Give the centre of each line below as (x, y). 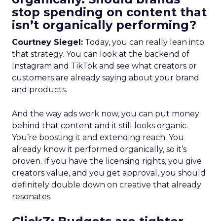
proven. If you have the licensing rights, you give (107, 161)
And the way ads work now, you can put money (106, 114)
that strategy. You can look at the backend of (101, 54)
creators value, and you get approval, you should (109, 173)
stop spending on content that (109, 12)
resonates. (32, 197)
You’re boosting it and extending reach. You (98, 137)
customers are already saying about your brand (106, 78)
